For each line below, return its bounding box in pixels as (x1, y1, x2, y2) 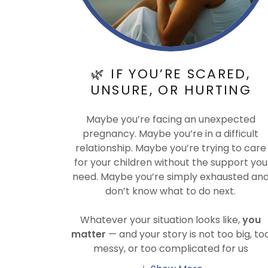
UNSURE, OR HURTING (90, 80, 252, 99)
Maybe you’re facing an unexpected (86, 112, 255, 126)
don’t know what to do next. (105, 184, 236, 198)
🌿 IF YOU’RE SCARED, (91, 64, 251, 83)
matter (71, 227, 106, 241)
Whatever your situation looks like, (80, 212, 243, 227)
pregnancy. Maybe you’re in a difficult (83, 126, 259, 141)
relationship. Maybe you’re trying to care (75, 141, 266, 155)
